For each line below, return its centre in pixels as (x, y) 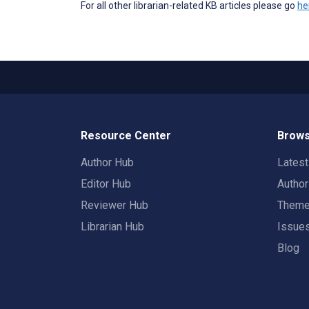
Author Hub (107, 162)
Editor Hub (106, 184)
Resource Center (126, 136)
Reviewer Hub (114, 205)
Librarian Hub (112, 227)
